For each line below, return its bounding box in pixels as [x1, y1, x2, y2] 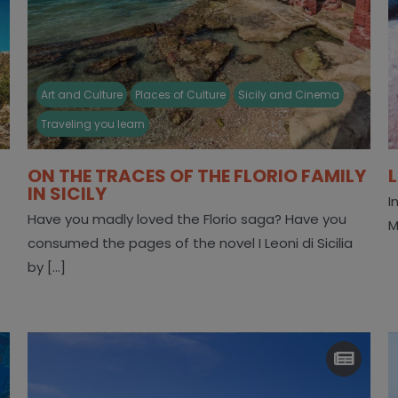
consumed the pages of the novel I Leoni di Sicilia [27, 233, 353, 252]
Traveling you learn [40, 115, 145, 131]
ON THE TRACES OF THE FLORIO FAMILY [27, 163, 366, 188]
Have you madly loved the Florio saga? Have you [27, 209, 346, 228]
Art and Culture [40, 86, 123, 102]
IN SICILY [27, 180, 107, 206]
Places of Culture [134, 86, 226, 102]
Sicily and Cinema [237, 86, 339, 102]
